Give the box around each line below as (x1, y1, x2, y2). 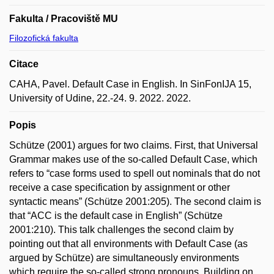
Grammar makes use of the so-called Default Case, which (9, 154, 257, 165)
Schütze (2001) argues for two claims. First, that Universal (9, 139, 258, 150)
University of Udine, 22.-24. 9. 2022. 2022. (9, 92, 191, 103)
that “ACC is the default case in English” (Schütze (9, 210, 223, 221)
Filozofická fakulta (9, 32, 78, 43)
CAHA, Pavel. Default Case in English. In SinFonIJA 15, (9, 78, 251, 89)
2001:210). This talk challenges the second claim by (9, 224, 234, 235)
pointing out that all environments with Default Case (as (9, 238, 248, 249)
